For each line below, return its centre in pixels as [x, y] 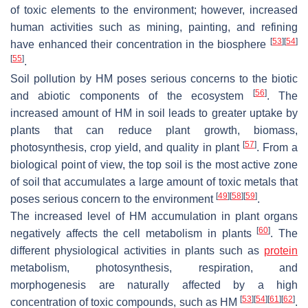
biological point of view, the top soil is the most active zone [154, 165]
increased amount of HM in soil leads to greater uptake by [154, 113]
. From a [277, 148]
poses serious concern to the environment [113, 199]
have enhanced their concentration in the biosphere [140, 45]
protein [281, 251]
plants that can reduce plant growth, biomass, [154, 131]
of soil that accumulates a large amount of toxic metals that [154, 182]
